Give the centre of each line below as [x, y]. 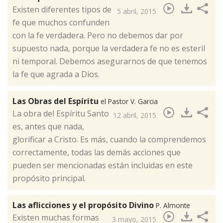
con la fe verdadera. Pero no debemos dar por [98, 36]
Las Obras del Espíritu [56, 101]
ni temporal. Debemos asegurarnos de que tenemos [110, 61]
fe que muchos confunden [61, 23]
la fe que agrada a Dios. [56, 74]
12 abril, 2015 [135, 115]
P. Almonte [173, 206]
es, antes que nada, [48, 127]
